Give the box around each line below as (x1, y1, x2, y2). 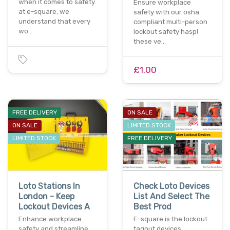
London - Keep (18, 191, 74, 201)
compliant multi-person (133, 18, 207, 26)
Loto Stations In (18, 181, 80, 191)
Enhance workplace (18, 215, 82, 223)
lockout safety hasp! (133, 28, 198, 36)
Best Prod (133, 201, 171, 212)
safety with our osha (133, 8, 199, 16)
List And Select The (133, 191, 209, 201)
